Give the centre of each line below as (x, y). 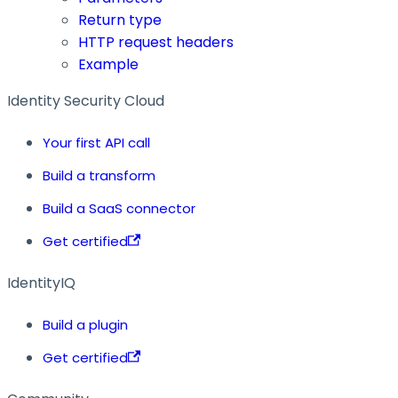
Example (108, 64)
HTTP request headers (156, 42)
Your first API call (96, 142)
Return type (120, 20)
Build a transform (99, 175)
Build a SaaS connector (119, 208)
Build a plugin (85, 324)
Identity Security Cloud (86, 100)
